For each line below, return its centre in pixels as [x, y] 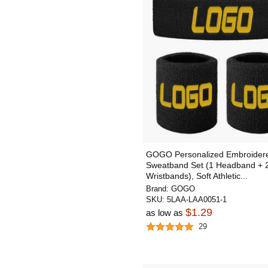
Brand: [159, 189]
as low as [166, 213]
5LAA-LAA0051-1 [197, 200]
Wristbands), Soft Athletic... [197, 176]
